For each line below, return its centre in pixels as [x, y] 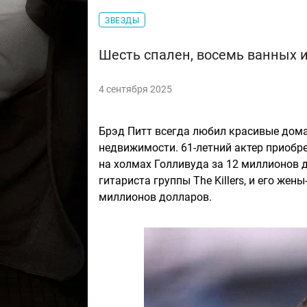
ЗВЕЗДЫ [122, 21]
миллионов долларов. [155, 197]
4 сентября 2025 [135, 89]
